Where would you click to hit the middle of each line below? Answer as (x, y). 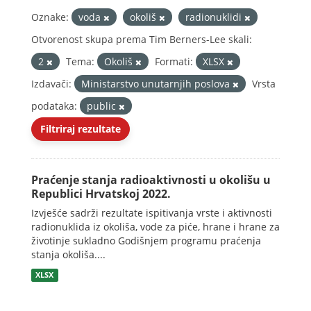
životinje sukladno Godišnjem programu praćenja (146, 241)
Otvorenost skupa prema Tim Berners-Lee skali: (142, 39)
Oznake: (50, 17)
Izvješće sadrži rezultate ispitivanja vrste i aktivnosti (152, 213)
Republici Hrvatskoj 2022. (101, 194)
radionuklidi (215, 17)
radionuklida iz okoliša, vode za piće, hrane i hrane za (155, 227)
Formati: (174, 61)
